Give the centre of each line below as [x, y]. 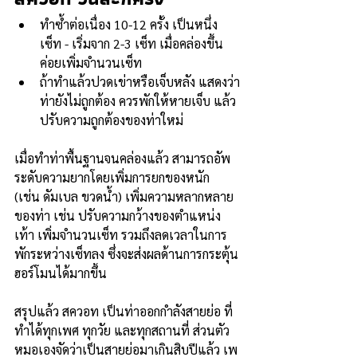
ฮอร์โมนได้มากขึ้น [61, 273]
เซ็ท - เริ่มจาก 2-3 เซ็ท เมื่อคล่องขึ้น [131, 43]
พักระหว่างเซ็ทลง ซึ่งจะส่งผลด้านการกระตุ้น [126, 254]
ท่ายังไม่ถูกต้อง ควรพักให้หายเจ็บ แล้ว [138, 101]
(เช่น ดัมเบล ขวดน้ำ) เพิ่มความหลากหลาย [124, 196]
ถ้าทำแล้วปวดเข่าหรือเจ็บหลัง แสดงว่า [140, 82]
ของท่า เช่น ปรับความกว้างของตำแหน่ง [118, 216]
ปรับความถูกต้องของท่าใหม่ [112, 120]
